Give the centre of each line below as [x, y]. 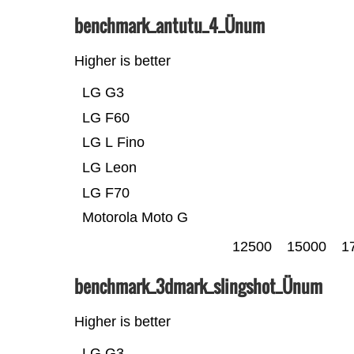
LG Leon [109, 167]
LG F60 [105, 117]
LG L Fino [113, 142]
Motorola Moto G [135, 217]
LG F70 [105, 192]
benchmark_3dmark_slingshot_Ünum [198, 286]
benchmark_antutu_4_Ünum [169, 25]
